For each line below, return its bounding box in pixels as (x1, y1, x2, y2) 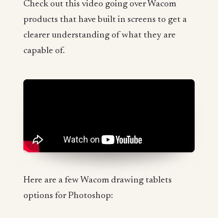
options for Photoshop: (23, 191, 113, 200)
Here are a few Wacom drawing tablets (23, 175, 172, 185)
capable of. (23, 46, 65, 55)
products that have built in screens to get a (23, 15, 187, 24)
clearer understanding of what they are (23, 30, 176, 40)
